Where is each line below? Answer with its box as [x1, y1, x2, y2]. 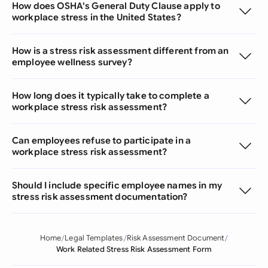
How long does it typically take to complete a [12, 90, 209, 101]
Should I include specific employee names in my [12, 179, 222, 191]
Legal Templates [65, 233, 123, 243]
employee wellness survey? [12, 56, 132, 68]
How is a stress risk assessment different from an [12, 45, 229, 56]
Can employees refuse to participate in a [12, 135, 191, 146]
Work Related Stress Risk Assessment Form [56, 245, 212, 254]
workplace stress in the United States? [12, 11, 181, 23]
